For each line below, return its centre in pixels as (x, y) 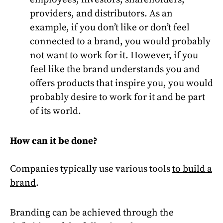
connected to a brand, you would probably (120, 41)
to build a (192, 169)
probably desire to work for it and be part (117, 97)
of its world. (56, 111)
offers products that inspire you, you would (121, 83)
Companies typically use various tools (91, 169)
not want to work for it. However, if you (114, 55)
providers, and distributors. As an (101, 13)
